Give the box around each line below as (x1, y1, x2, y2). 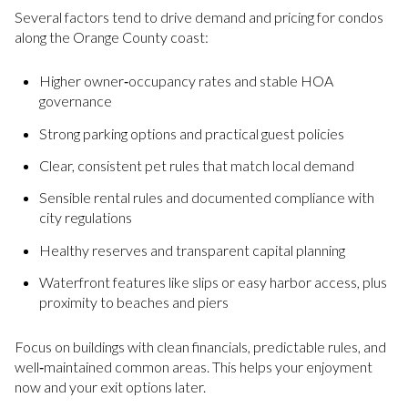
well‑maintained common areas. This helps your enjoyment (15, 357, 372, 375)
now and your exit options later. (15, 377, 206, 395)
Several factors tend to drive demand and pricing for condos (15, 7, 383, 25)
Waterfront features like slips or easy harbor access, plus (38, 273, 387, 291)
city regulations (38, 209, 132, 227)
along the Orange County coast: (15, 27, 209, 46)
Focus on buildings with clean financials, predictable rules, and (15, 337, 386, 355)
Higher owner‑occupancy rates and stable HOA (38, 72, 333, 90)
